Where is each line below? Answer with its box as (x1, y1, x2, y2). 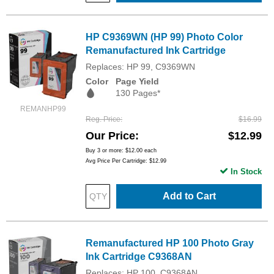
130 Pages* (116, 87, 160, 98)
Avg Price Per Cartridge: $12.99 (86, 157, 166, 164)
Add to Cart (162, 190, 216, 201)
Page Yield (116, 76, 159, 86)
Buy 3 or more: (86, 147, 125, 154)
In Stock (231, 166, 262, 176)
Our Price (86, 129, 135, 142)
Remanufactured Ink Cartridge (86, 45, 226, 56)
